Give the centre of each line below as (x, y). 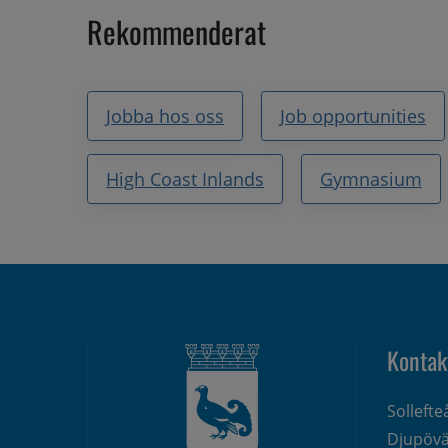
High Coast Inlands (185, 178)
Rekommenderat (176, 31)
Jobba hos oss (165, 115)
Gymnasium (371, 178)
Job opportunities (353, 115)
